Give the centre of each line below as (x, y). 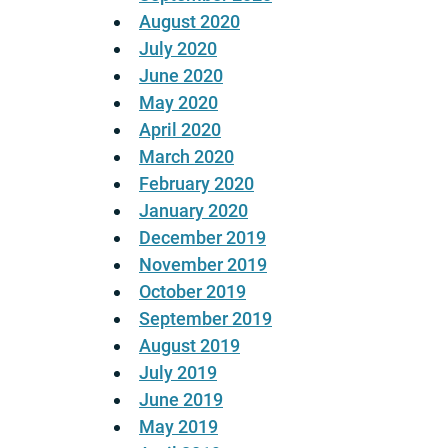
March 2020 (186, 157)
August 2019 (189, 346)
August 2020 (189, 22)
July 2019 (178, 373)
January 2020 (193, 211)
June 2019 (181, 400)
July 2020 (178, 49)
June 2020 (181, 76)
